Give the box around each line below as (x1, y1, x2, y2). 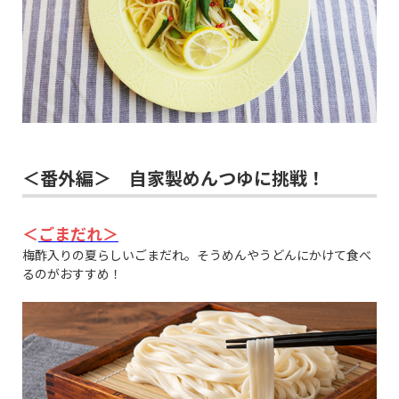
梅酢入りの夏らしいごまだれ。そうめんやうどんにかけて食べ (22, 245, 371, 264)
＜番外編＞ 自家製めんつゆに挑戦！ (22, 164, 325, 191)
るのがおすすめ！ (22, 264, 122, 282)
